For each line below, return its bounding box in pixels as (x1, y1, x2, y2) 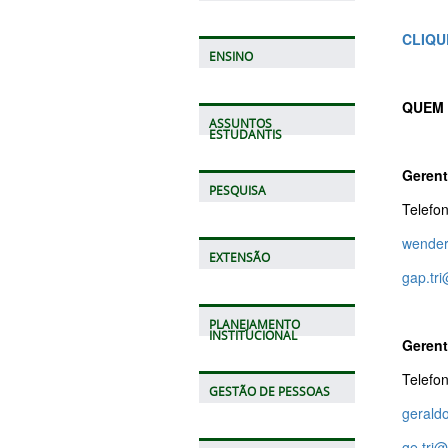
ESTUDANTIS (208, 126, 282, 142)
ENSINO (208, 48, 253, 64)
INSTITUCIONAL (208, 327, 297, 343)
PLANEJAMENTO (208, 316, 300, 332)
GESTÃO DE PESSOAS (208, 383, 330, 399)
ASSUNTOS (208, 115, 272, 131)
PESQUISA (208, 182, 266, 198)
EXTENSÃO (208, 249, 270, 265)
